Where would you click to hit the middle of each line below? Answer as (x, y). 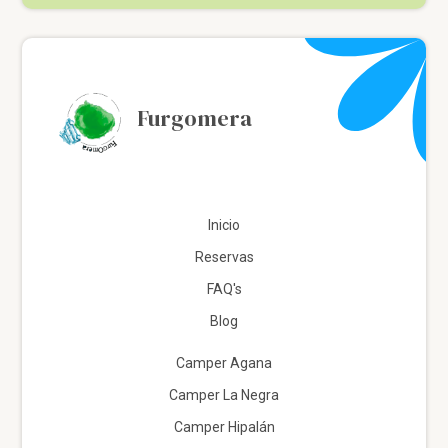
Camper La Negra (224, 394)
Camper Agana (224, 362)
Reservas (224, 256)
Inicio (224, 224)
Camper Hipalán (224, 426)
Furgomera (195, 119)
